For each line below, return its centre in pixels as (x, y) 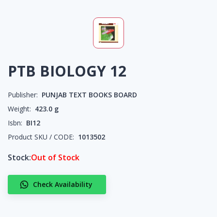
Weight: (19, 109)
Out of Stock (55, 157)
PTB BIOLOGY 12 (67, 71)
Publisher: (23, 95)
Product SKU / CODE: (41, 137)
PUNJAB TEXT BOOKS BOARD (89, 95)
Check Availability (63, 184)
